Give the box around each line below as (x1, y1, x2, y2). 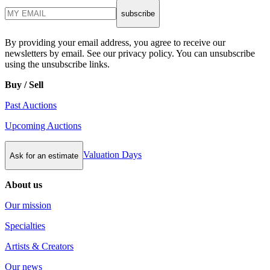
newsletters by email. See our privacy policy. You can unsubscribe (5, 48, 255, 59)
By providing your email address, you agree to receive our (5, 37, 225, 48)
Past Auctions (5, 100, 57, 111)
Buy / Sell (5, 80, 43, 90)
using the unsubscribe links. (5, 59, 110, 70)
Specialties (5, 220, 45, 231)
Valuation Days (83, 149, 142, 160)
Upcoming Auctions (5, 121, 81, 131)
